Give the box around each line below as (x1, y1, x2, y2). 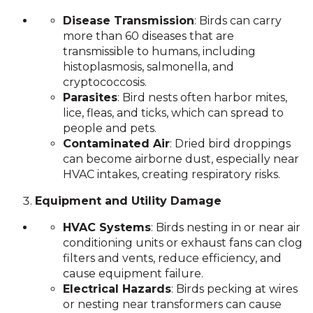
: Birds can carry (194, 14, 282, 27)
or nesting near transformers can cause (63, 298, 282, 311)
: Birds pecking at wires (171, 282, 298, 296)
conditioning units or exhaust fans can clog (63, 236, 303, 249)
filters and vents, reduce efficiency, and (63, 252, 282, 265)
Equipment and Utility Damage (35, 194, 221, 208)
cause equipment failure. (63, 267, 203, 280)
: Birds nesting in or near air (151, 221, 300, 234)
